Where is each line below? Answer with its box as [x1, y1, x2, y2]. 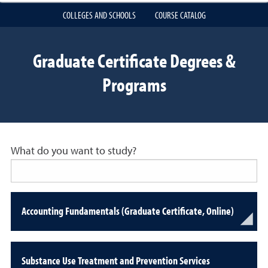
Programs [102, 72, 166, 96]
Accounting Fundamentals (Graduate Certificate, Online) [22, 204, 234, 218]
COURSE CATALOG [154, 9, 206, 21]
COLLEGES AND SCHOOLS [62, 9, 136, 21]
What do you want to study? [11, 146, 136, 157]
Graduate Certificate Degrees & [32, 48, 236, 72]
